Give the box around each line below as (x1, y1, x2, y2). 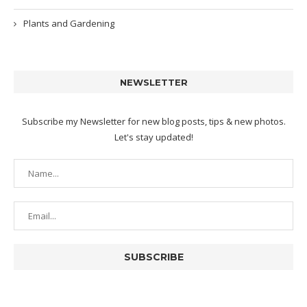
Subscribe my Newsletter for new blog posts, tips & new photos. (21, 114, 286, 127)
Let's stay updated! (114, 130, 193, 143)
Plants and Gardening (23, 16, 114, 29)
